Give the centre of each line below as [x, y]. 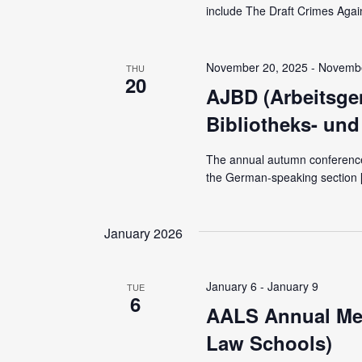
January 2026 [143, 233]
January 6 [231, 286]
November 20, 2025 [257, 67]
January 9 [293, 286]
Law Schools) [269, 343]
